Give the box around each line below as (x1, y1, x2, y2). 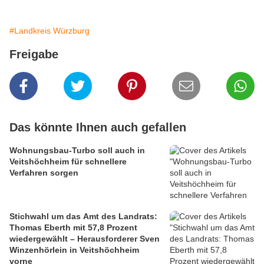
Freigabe (9, 48, 58, 61)
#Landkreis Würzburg (9, 26, 90, 36)
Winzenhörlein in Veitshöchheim (9, 245, 139, 255)
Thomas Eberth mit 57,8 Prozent (9, 223, 137, 233)
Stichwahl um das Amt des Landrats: (9, 212, 157, 222)
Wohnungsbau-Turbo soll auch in (9, 146, 145, 156)
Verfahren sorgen (9, 168, 78, 178)
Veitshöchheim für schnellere (9, 157, 127, 167)
